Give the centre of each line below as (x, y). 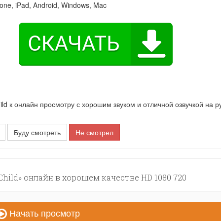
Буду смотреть (37, 132)
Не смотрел (95, 132)
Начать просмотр (44, 213)
